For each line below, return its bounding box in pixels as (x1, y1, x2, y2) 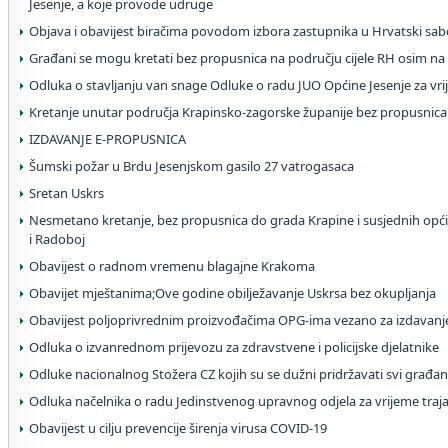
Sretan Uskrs (29, 184, 104, 202)
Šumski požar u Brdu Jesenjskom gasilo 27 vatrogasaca (29, 157, 354, 175)
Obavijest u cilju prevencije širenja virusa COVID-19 (29, 419, 327, 437)
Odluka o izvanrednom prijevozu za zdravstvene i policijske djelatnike (29, 338, 439, 356)
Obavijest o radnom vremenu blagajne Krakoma (29, 257, 315, 275)
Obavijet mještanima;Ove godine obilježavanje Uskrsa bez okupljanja (29, 284, 436, 302)
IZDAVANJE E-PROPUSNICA (29, 130, 186, 148)
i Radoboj (29, 230, 85, 248)
